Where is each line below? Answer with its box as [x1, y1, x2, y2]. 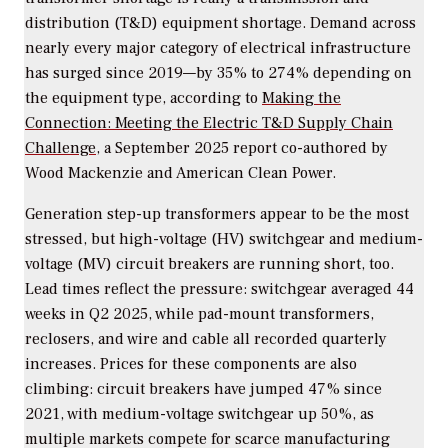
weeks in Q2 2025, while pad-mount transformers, [25, 303, 374, 324]
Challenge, [25, 137, 100, 158]
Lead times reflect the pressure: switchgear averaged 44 [25, 278, 414, 299]
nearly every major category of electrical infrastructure [25, 37, 411, 58]
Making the [262, 87, 341, 108]
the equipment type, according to [25, 87, 262, 108]
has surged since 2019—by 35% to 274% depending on [25, 62, 412, 83]
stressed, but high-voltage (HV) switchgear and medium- [25, 228, 423, 249]
